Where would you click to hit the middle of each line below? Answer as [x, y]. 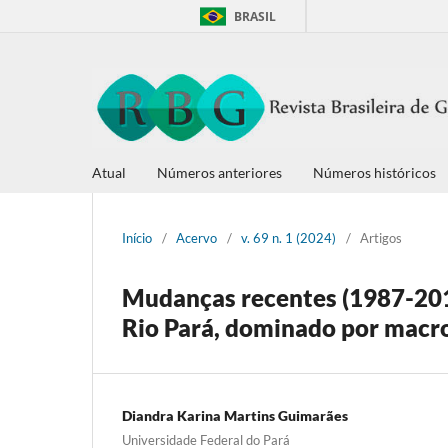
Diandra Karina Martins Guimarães [235, 415]
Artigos [381, 237]
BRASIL [255, 16]
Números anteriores [219, 172]
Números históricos [374, 172]
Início [137, 237]
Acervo [196, 237]
